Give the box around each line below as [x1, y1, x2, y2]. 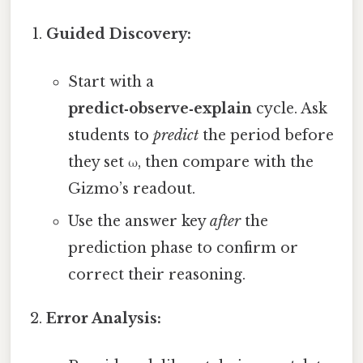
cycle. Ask [251, 100, 327, 118]
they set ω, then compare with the [67, 153, 314, 172]
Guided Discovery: [46, 24, 192, 43]
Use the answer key [67, 212, 210, 231]
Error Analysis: [46, 310, 162, 328]
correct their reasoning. [67, 266, 246, 284]
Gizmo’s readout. [67, 180, 195, 199]
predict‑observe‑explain [67, 100, 252, 118]
